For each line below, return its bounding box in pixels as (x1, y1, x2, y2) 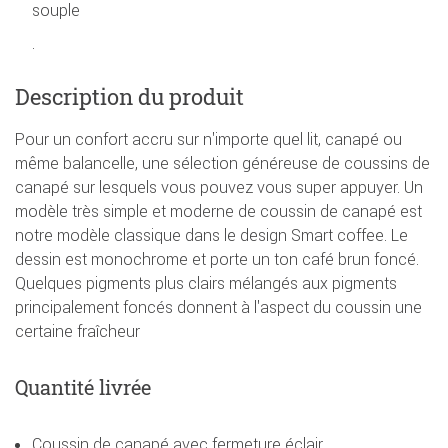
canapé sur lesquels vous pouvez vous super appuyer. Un (15, 177, 423, 198)
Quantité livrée (15, 374, 151, 401)
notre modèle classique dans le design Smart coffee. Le (15, 225, 408, 246)
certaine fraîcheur (15, 321, 140, 342)
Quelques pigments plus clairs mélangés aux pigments (15, 273, 397, 294)
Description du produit (15, 82, 244, 112)
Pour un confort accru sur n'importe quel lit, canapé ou (15, 129, 402, 150)
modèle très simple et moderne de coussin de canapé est (15, 201, 422, 222)
